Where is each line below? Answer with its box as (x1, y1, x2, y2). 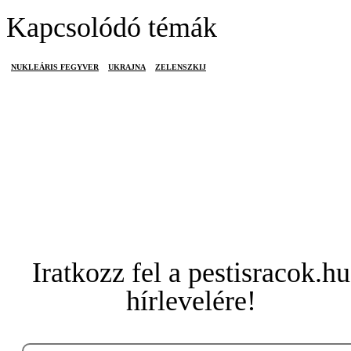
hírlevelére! (126, 285, 256, 317)
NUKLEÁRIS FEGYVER (11, 63, 99, 71)
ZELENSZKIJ (155, 63, 206, 71)
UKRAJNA (108, 63, 146, 71)
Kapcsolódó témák (6, 12, 217, 43)
